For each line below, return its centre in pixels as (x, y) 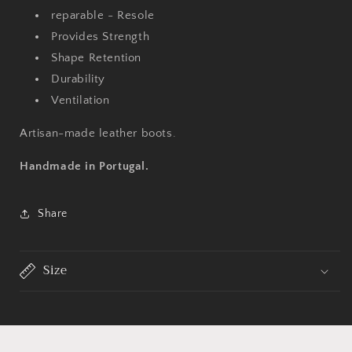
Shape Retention (96, 58)
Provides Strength (101, 37)
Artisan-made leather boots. (98, 133)
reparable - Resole (103, 15)
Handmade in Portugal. (84, 166)
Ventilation (81, 100)
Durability (78, 79)
